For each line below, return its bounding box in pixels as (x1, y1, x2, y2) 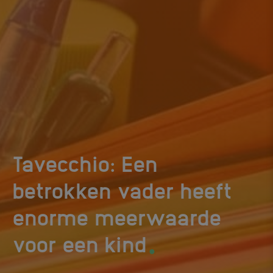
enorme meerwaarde (12, 203, 222, 230)
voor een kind (12, 230, 147, 257)
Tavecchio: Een (12, 149, 158, 176)
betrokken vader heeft (12, 176, 232, 203)
